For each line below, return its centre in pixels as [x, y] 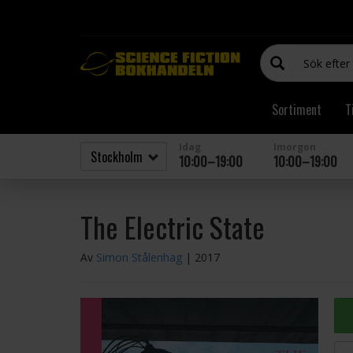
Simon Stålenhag [139, 257]
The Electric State [173, 227]
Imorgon [295, 147]
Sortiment [297, 110]
